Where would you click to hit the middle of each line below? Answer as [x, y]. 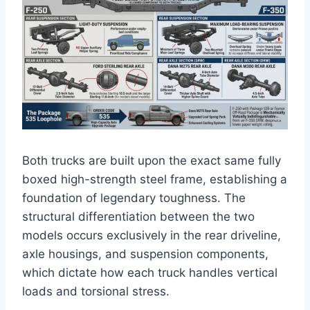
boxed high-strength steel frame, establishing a [155, 179]
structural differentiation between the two [138, 216]
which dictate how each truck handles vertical [150, 272]
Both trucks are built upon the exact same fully [152, 160]
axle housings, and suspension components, [145, 254]
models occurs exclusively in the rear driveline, [152, 235]
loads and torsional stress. [96, 291]
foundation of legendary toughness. [121, 198]
